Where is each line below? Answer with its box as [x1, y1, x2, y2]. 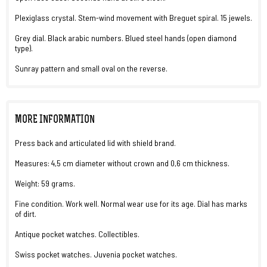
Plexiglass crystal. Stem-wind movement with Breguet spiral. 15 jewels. [15, 13, 252, 23]
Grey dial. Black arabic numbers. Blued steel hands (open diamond [15, 33, 237, 43]
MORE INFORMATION [15, 114, 95, 126]
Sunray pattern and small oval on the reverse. [15, 63, 167, 73]
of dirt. [15, 209, 36, 219]
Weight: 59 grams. [15, 178, 75, 188]
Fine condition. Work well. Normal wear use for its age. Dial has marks [15, 198, 247, 209]
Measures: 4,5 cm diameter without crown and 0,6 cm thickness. [15, 158, 229, 168]
